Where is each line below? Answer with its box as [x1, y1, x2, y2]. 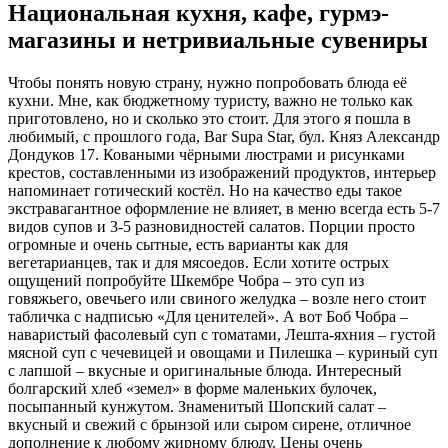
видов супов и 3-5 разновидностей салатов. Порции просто [8, 217, 415, 235]
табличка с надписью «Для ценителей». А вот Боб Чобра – [8, 307, 408, 325]
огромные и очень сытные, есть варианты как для [8, 235, 348, 253]
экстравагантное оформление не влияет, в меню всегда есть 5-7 [8, 199, 440, 217]
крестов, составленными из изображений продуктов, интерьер [8, 163, 436, 181]
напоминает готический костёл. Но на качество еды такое [8, 181, 402, 199]
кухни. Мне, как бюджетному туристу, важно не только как [8, 91, 413, 109]
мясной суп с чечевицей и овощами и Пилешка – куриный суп [8, 343, 438, 361]
